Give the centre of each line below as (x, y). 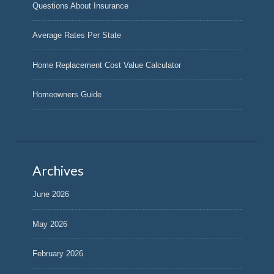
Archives (58, 170)
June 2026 (51, 194)
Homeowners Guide (67, 95)
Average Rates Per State (77, 35)
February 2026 (58, 254)
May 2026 (50, 224)
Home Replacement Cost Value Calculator (107, 65)
